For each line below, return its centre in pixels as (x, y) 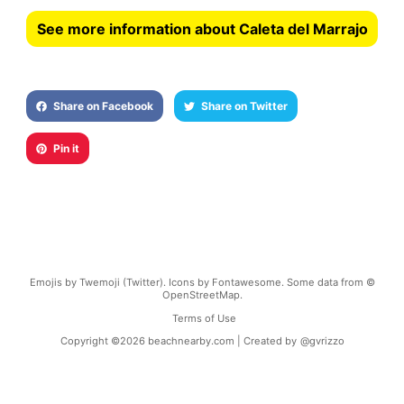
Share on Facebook (103, 106)
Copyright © (90, 340)
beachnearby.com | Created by (222, 340)
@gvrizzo (322, 340)
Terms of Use (204, 318)
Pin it (66, 149)
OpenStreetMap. (202, 295)
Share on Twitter (244, 106)
